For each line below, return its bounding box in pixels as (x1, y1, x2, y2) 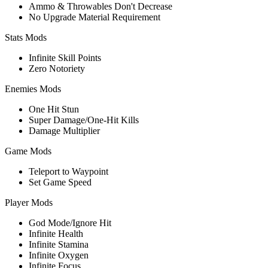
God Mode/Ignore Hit (29, 217, 111, 228)
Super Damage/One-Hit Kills (29, 114, 139, 125)
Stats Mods (5, 32, 47, 42)
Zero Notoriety (29, 63, 85, 74)
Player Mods (5, 197, 53, 208)
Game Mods (5, 145, 51, 156)
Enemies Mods (5, 83, 61, 94)
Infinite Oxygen (29, 249, 89, 260)
